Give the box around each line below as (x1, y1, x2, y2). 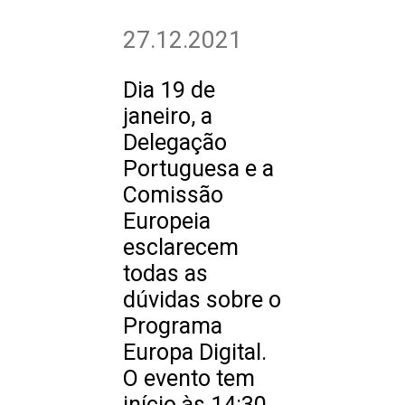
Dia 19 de (123, 77, 215, 103)
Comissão (123, 182, 223, 208)
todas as (123, 260, 208, 287)
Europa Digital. (123, 339, 267, 365)
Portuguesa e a (123, 155, 274, 182)
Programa (123, 313, 222, 339)
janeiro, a (123, 103, 212, 129)
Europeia (123, 208, 211, 234)
